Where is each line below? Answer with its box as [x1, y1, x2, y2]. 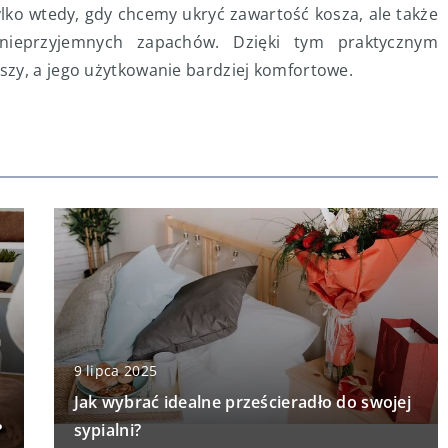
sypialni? [73, 419, 142, 442]
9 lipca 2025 [73, 361, 158, 381]
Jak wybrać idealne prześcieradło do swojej [73, 391, 412, 414]
